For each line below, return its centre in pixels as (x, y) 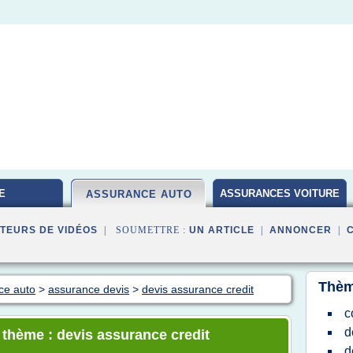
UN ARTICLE (222, 230)
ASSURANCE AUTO (139, 194)
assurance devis (89, 289)
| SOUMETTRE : (143, 230)
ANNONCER (301, 230)
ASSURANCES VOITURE (280, 193)
